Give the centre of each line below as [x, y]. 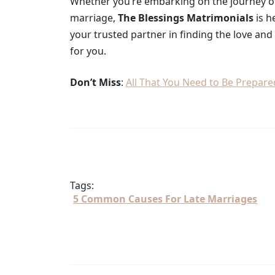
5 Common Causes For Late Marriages [165, 199]
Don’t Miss [95, 82]
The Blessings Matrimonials [186, 17]
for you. [88, 51]
